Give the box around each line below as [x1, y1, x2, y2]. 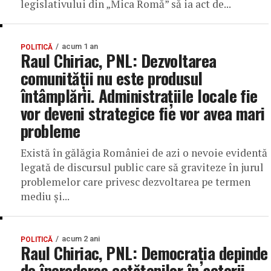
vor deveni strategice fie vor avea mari [21, 101, 265, 125]
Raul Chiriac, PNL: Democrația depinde [21, 241, 268, 265]
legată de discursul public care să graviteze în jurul [21, 160, 264, 174]
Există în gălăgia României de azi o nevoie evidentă [21, 146, 267, 160]
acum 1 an [62, 42, 98, 51]
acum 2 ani [62, 234, 100, 243]
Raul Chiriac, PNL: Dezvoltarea [21, 48, 217, 73]
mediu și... [21, 189, 70, 203]
